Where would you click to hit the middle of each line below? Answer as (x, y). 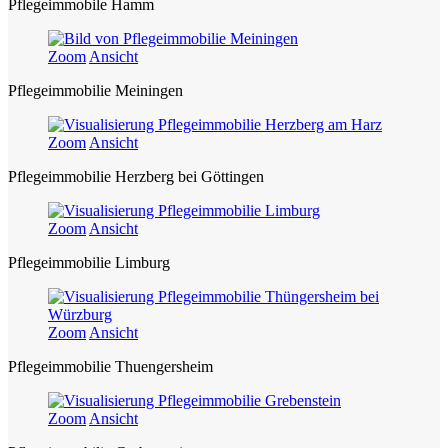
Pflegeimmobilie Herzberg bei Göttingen (136, 177)
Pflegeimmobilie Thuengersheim (110, 367)
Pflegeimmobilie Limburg (89, 263)
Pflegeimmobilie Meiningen (95, 91)
